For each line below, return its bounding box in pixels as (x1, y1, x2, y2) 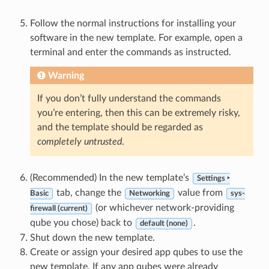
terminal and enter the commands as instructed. (29, 47, 231, 58)
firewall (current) (29, 205, 88, 213)
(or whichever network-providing (92, 203, 234, 213)
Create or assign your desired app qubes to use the (29, 247, 243, 258)
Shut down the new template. (29, 233, 155, 243)
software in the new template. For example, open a (29, 33, 243, 43)
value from (175, 188, 225, 198)
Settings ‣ (196, 175, 230, 183)
